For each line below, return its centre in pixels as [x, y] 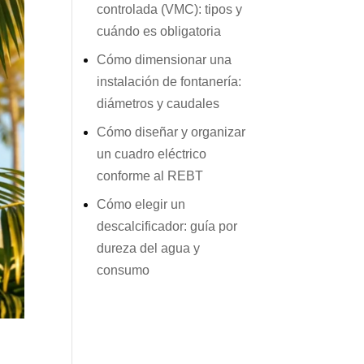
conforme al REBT [150, 175]
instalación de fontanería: [169, 81]
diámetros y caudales [158, 103]
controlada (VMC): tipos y [170, 9]
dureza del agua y [149, 248]
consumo [123, 270]
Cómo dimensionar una [165, 59]
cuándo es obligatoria [159, 31]
